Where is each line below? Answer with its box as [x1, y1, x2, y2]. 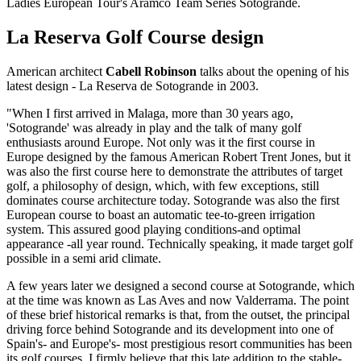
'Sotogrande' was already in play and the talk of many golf [6, 121, 301, 135]
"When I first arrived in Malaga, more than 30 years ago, [6, 106, 293, 121]
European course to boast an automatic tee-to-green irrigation [6, 208, 315, 222]
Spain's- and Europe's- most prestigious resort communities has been [6, 337, 352, 351]
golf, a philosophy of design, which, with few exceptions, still [6, 179, 319, 193]
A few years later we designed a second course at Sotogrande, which [6, 279, 355, 293]
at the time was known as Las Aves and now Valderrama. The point [6, 293, 349, 308]
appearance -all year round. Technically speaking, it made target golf [6, 237, 353, 251]
